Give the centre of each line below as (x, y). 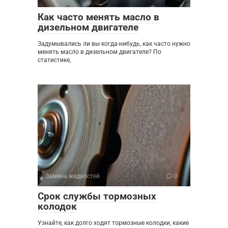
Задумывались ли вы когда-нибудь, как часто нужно (114, 44)
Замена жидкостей (73, 176)
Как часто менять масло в (98, 17)
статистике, (54, 60)
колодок (57, 206)
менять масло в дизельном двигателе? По (99, 52)
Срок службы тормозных (97, 196)
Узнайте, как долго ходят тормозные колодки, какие (113, 223)
